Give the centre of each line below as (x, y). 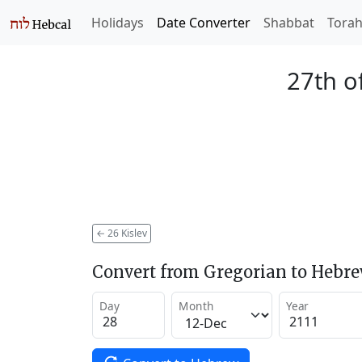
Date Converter (204, 23)
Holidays (118, 23)
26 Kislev (126, 233)
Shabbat (289, 23)
